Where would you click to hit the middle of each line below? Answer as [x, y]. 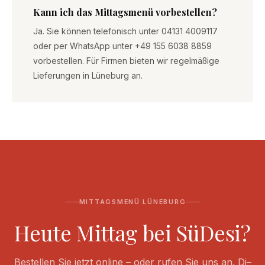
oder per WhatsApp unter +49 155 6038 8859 [122, 46]
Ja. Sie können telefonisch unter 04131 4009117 [125, 32]
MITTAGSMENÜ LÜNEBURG [132, 202]
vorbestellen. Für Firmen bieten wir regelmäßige [126, 61]
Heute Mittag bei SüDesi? [132, 233]
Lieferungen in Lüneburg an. [88, 76]
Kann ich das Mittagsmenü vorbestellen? [125, 12]
